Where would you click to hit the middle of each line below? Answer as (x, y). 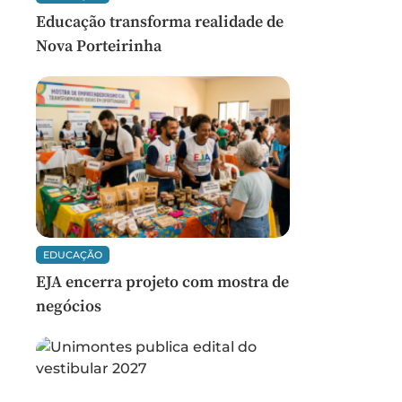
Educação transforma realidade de (160, 22)
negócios (69, 306)
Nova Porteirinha (99, 46)
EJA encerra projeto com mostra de (162, 282)
